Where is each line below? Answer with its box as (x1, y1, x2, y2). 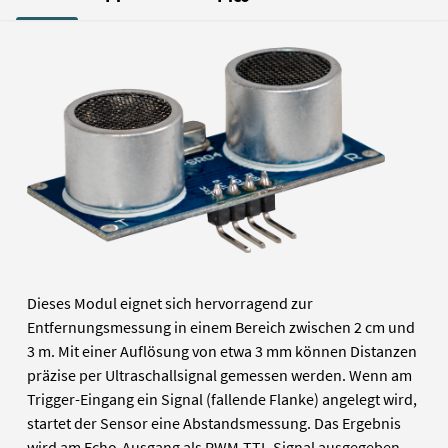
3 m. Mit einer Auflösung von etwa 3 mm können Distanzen (27, 341, 418, 362)
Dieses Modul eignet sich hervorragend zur (27, 293, 314, 314)
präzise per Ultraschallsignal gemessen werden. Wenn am (27, 365, 413, 386)
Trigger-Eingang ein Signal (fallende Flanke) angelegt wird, (27, 389, 418, 410)
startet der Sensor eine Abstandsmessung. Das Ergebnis (27, 413, 402, 434)
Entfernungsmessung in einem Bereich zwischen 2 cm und (27, 317, 416, 338)
